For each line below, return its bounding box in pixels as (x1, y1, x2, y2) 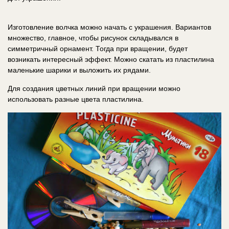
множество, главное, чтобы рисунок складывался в (8, 33, 178, 42)
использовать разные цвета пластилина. (8, 95, 144, 103)
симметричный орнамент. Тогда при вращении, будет (8, 44, 188, 53)
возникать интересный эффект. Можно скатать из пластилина (8, 55, 214, 63)
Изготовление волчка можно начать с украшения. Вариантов (8, 22, 211, 31)
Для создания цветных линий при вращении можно (8, 84, 180, 93)
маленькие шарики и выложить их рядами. (8, 65, 151, 74)
